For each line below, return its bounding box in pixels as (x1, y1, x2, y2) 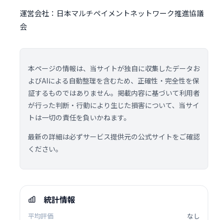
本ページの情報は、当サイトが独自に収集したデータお (28, 63, 200, 74)
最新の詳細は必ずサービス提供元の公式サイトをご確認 (28, 132, 200, 142)
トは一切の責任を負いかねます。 (28, 112, 131, 123)
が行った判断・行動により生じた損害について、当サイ (28, 100, 199, 110)
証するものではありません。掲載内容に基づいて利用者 (28, 88, 200, 98)
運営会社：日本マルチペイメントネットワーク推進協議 (20, 8, 204, 19)
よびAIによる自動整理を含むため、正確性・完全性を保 (28, 76, 199, 86)
